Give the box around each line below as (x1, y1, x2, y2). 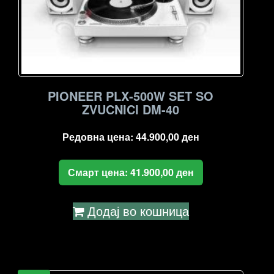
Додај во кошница (87, 201, 189, 220)
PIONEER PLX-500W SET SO (48, 86, 214, 105)
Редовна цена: (62, 129, 136, 144)
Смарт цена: (67, 165, 130, 179)
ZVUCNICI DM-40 (82, 100, 180, 118)
